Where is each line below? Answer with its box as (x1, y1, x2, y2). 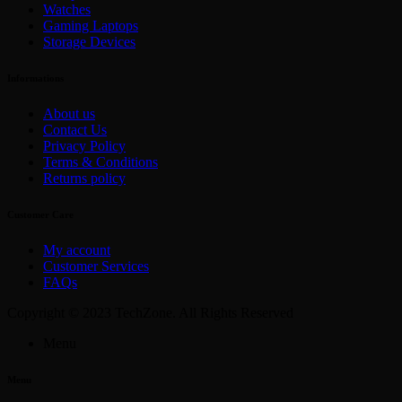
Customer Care (7, 209, 74, 221)
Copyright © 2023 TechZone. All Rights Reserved (7, 305, 293, 321)
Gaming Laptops (43, 18, 138, 34)
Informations (7, 73, 64, 84)
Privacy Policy (43, 138, 126, 154)
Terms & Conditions (43, 154, 158, 170)
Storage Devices (43, 34, 135, 50)
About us (43, 106, 95, 122)
